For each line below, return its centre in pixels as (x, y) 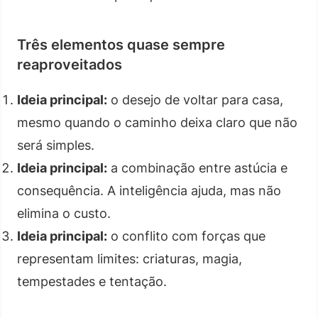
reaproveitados (70, 64)
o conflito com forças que (186, 236)
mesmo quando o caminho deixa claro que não (157, 122)
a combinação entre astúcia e (197, 168)
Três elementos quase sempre (121, 44)
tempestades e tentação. (92, 281)
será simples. (56, 145)
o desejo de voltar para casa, (195, 99)
